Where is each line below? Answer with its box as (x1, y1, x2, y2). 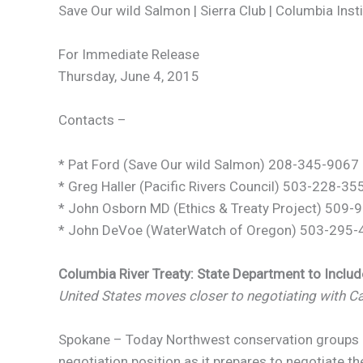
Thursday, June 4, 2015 (58, 68, 199, 85)
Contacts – (58, 112, 126, 129)
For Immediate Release (58, 46, 199, 63)
